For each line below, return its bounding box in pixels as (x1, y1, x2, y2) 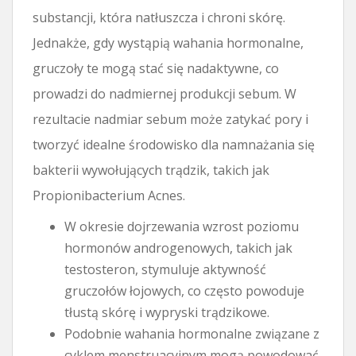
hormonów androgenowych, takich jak (64, 238, 292, 257)
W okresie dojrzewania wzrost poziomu (64, 217, 299, 235)
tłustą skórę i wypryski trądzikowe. (64, 303, 269, 321)
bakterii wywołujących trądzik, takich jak (33, 161, 269, 179)
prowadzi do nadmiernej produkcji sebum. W (33, 84, 296, 103)
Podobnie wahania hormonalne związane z (64, 324, 319, 342)
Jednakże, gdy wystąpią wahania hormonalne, (33, 33, 304, 52)
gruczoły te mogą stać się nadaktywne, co (33, 59, 279, 77)
